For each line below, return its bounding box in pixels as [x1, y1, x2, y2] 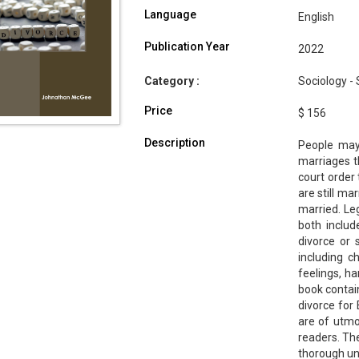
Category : [143, 75, 200, 88]
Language [143, 8, 196, 22]
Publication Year [143, 40, 230, 54]
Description [143, 136, 205, 150]
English [297, 10, 334, 24]
